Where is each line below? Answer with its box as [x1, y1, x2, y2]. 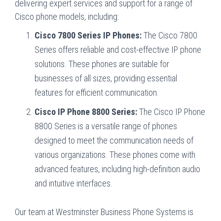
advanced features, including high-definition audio [35, 163, 200, 174]
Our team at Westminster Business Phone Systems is [15, 206, 193, 217]
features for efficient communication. [35, 87, 159, 98]
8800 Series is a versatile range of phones [35, 120, 177, 131]
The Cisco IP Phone [137, 106, 205, 117]
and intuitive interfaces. [35, 178, 112, 188]
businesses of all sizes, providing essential [35, 73, 177, 83]
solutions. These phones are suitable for [35, 58, 169, 69]
